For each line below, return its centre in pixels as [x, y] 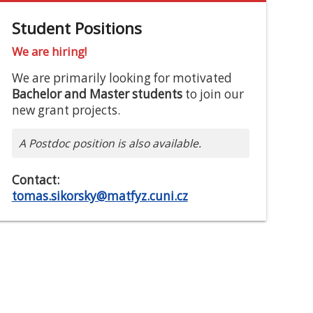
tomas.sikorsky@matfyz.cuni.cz [100, 196]
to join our [213, 94]
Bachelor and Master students [97, 94]
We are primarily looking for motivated [122, 78]
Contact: [35, 180]
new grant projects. [66, 110]
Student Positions [77, 29]
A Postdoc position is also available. [110, 144]
